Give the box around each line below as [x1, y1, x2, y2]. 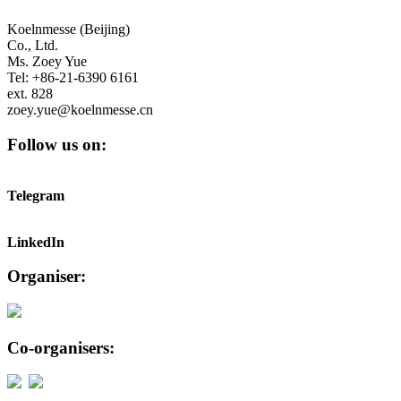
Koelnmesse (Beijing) [7, 21, 130, 38]
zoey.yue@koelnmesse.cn [7, 102, 153, 118]
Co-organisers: [7, 337, 115, 357]
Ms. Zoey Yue [7, 54, 87, 70]
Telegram [7, 187, 64, 203]
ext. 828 [7, 86, 53, 102]
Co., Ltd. [7, 38, 58, 54]
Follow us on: [7, 134, 107, 154]
